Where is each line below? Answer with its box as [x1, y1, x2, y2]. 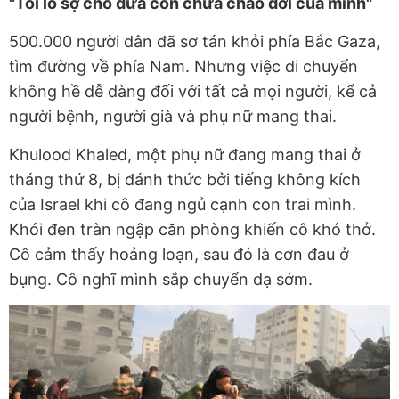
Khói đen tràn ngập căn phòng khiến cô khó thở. [9, 220, 376, 239]
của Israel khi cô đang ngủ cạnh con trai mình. [9, 195, 356, 214]
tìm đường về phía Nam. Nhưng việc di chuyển [9, 57, 358, 76]
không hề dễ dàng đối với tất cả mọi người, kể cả [9, 82, 377, 101]
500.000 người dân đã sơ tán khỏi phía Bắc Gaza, [9, 32, 380, 51]
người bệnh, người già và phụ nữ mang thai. [9, 107, 337, 126]
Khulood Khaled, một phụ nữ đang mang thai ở [9, 145, 361, 164]
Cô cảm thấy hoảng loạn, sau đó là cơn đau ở [9, 245, 349, 264]
